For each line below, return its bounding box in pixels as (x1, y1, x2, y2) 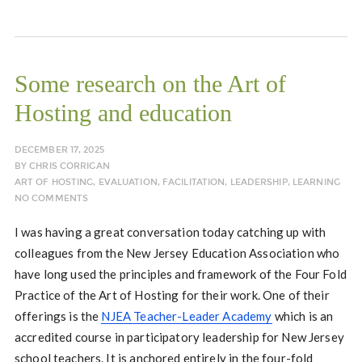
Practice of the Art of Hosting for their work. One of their (14, 288, 330, 302)
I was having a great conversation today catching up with (14, 225, 326, 239)
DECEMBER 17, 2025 (14, 145, 104, 155)
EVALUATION (98, 177, 158, 187)
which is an (271, 309, 334, 323)
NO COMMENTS (14, 193, 89, 204)
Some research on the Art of (14, 70, 286, 97)
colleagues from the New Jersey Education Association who (14, 246, 340, 260)
